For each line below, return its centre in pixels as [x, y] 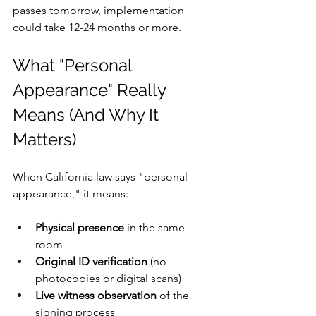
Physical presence [80, 227]
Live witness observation [96, 295]
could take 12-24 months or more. [98, 27]
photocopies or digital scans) [108, 278]
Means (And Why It [88, 115]
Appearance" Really [91, 90]
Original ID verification [91, 261]
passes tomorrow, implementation [100, 10]
